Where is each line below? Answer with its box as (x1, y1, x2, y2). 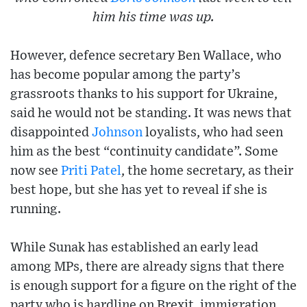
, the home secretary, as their (121, 164, 293, 177)
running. (10, 202, 61, 216)
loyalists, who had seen (143, 125, 283, 139)
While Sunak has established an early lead (10, 241, 258, 254)
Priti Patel (61, 164, 121, 177)
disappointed (10, 125, 92, 139)
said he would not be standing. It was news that (10, 106, 292, 120)
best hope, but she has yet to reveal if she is (10, 183, 267, 197)
